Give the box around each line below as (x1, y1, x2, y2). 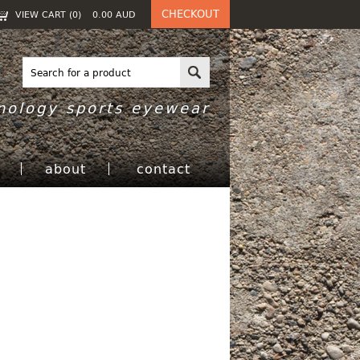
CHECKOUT (162, 6, 219, 22)
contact (136, 158, 190, 178)
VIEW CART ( (15, 7, 72, 21)
